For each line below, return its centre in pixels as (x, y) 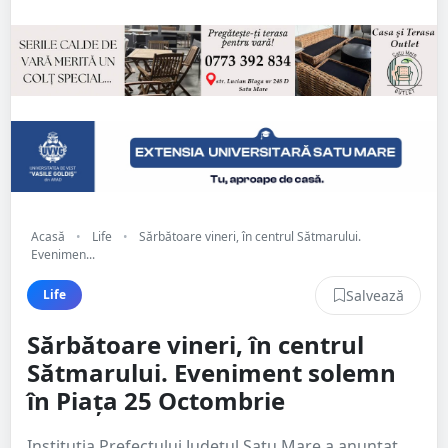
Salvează (375, 295)
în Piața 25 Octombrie (156, 400)
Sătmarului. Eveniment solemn (211, 372)
